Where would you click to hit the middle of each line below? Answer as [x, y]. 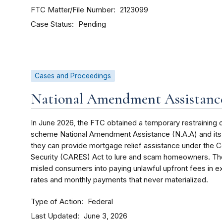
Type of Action [56, 202]
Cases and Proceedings [73, 76]
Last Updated [54, 216]
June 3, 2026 [106, 216]
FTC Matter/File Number [72, 10]
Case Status [51, 24]
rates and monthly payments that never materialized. [119, 180]
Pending [92, 25]
